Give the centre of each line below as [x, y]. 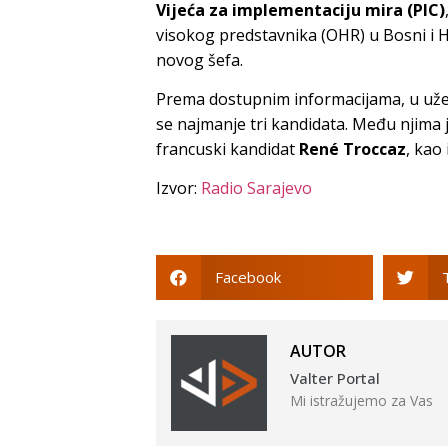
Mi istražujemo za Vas [362, 401]
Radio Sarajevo [256, 188]
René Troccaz [352, 148]
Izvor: [178, 188]
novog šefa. [199, 59]
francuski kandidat [227, 148]
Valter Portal [335, 378]
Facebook [247, 277]
